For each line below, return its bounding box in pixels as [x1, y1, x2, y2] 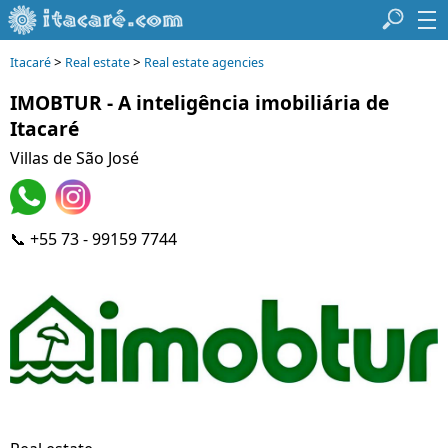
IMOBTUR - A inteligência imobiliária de [10, 89, 389, 116]
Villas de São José [10, 147, 139, 169]
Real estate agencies [144, 54, 264, 71]
